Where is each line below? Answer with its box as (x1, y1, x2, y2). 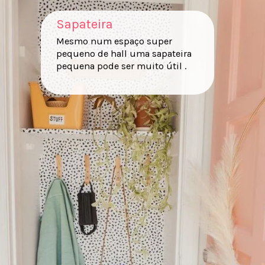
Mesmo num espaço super (56, 35, 172, 47)
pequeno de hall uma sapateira (56, 48, 192, 60)
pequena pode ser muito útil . (56, 60, 186, 72)
